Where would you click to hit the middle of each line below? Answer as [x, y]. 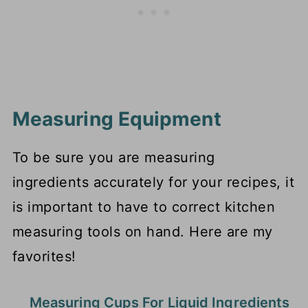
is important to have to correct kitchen [144, 207]
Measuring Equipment [117, 119]
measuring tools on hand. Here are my [142, 232]
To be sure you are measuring [113, 158]
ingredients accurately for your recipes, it [153, 183]
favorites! [44, 257]
